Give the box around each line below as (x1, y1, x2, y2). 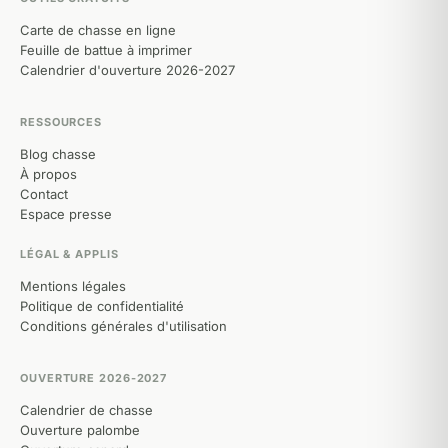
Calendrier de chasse (20, 402, 153, 418)
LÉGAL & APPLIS (20, 247, 119, 261)
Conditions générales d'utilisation (20, 318, 227, 334)
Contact (20, 186, 68, 202)
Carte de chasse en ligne (20, 22, 176, 38)
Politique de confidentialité (20, 298, 184, 314)
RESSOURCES (20, 115, 102, 129)
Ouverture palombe (20, 422, 140, 438)
